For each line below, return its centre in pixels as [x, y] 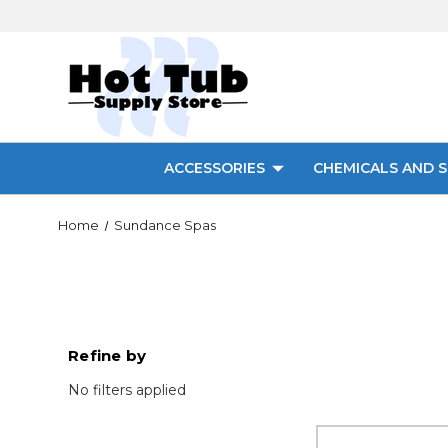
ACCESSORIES [214, 168]
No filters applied [127, 390]
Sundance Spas [164, 225]
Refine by [107, 355]
